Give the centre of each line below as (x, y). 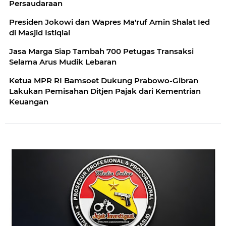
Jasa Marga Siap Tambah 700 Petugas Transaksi (101, 51)
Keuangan (29, 102)
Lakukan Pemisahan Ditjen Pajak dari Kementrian (105, 91)
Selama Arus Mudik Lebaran (63, 62)
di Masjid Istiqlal (40, 33)
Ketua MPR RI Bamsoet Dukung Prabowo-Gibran (104, 80)
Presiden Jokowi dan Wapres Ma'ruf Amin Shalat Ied (109, 22)
